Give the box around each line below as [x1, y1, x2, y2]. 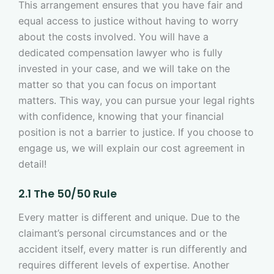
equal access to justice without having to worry [18, 14, 239, 27]
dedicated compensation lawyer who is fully [18, 46, 223, 59]
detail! [18, 157, 53, 170]
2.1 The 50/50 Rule [18, 186, 117, 201]
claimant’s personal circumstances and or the [18, 226, 227, 239]
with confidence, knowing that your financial [18, 109, 224, 122]
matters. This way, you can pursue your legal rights [18, 94, 254, 106]
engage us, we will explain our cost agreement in [18, 141, 245, 154]
